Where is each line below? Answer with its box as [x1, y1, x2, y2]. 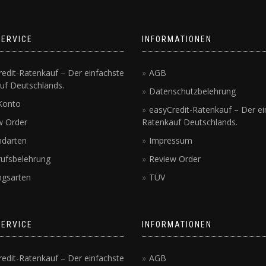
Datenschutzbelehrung [149, 85, 236, 97]
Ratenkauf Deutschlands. [142, 116, 237, 128]
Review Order [149, 153, 201, 164]
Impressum [149, 134, 192, 146]
